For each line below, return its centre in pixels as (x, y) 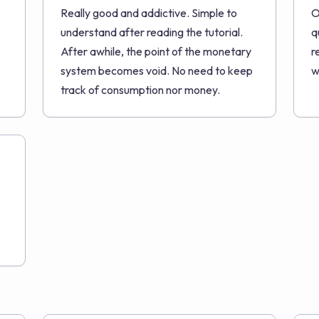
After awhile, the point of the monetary (156, 51)
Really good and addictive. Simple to (149, 13)
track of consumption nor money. (140, 90)
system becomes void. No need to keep (157, 70)
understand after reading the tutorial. (152, 32)
